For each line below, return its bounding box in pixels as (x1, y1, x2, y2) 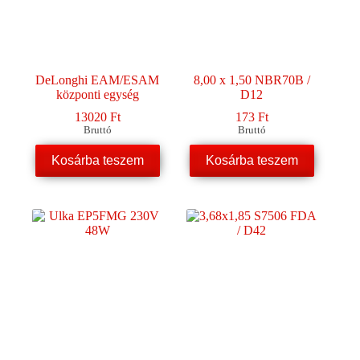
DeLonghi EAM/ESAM (35, 73, 160, 88)
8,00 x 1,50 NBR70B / (193, 73, 310, 88)
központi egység (55, 88, 139, 102)
